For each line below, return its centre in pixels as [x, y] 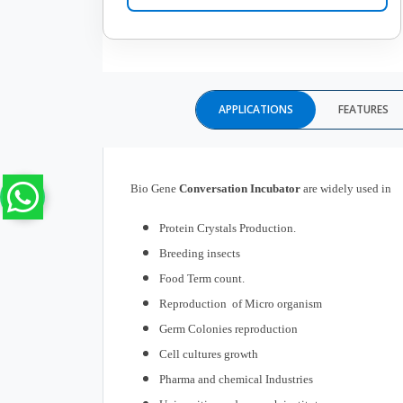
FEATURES [363, 110]
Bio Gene [155, 189]
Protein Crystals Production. [228, 228]
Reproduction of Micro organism [241, 304]
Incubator [275, 189]
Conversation [215, 189]
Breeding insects [200, 254]
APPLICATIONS [256, 110]
